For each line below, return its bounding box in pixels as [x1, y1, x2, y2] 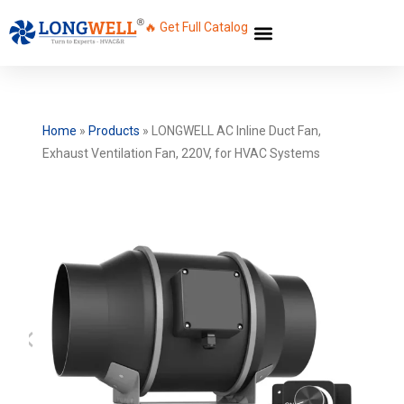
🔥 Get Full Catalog [144, 20, 248, 34]
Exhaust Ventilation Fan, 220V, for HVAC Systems [41, 146, 320, 161]
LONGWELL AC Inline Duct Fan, [151, 124, 321, 138]
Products [87, 124, 140, 138]
